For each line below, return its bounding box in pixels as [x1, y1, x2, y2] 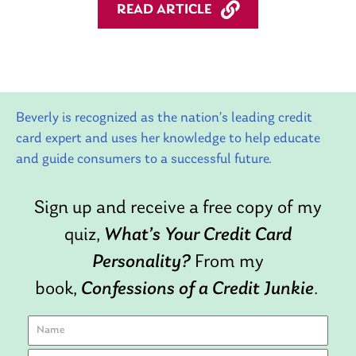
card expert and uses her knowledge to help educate [16, 130, 320, 146]
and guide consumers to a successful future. [16, 151, 272, 167]
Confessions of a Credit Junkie [80, 279, 314, 299]
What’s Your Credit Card [104, 225, 292, 245]
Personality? [92, 252, 191, 272]
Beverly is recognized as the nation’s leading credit [16, 110, 312, 126]
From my [191, 252, 264, 272]
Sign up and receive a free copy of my [34, 198, 322, 218]
